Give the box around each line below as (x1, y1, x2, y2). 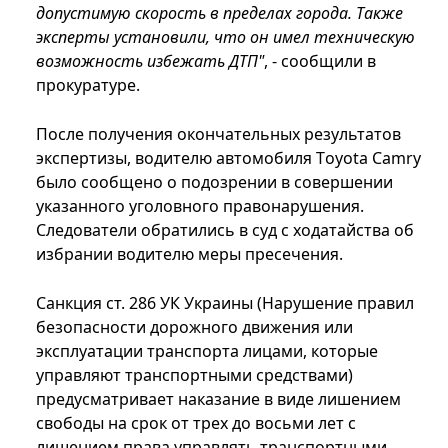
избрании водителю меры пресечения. (36, 243, 343, 266)
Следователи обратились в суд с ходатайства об (36, 219, 414, 242)
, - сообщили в (264, 50, 376, 73)
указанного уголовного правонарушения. (36, 195, 364, 218)
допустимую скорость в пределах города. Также (36, 2, 403, 25)
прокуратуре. (36, 74, 140, 97)
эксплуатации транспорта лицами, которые (36, 340, 378, 363)
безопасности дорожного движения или (36, 316, 353, 339)
